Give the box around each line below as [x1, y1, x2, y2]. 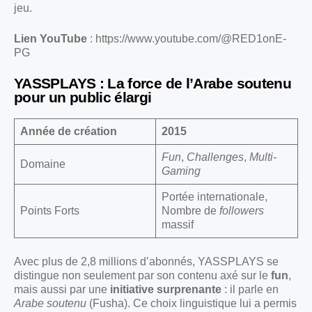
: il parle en [221, 283, 279, 296]
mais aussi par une [14, 283, 110, 296]
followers [219, 205, 264, 217]
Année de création [20, 125, 117, 138]
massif [162, 219, 194, 231]
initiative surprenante [110, 283, 221, 296]
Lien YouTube [14, 33, 87, 45]
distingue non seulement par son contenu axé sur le [14, 270, 271, 282]
